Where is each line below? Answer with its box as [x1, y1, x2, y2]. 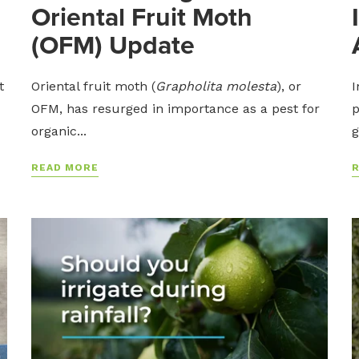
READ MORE [30, 161, 99, 173]
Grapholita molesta [155, 78, 276, 94]
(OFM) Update [30, 25, 195, 64]
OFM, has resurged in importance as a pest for [30, 100, 320, 116]
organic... [30, 123, 87, 139]
